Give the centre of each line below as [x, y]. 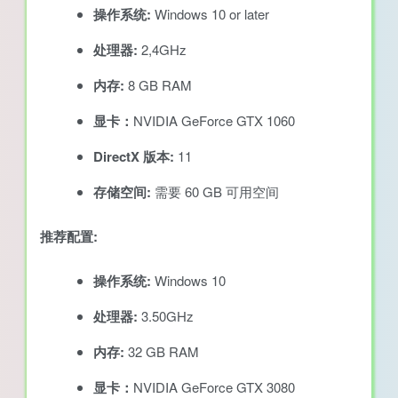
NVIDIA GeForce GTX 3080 [214, 386]
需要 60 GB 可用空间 [215, 191]
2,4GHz [162, 49]
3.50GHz [166, 315]
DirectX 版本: [134, 156]
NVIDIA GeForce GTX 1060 [214, 120]
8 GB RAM [158, 84]
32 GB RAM [162, 351]
